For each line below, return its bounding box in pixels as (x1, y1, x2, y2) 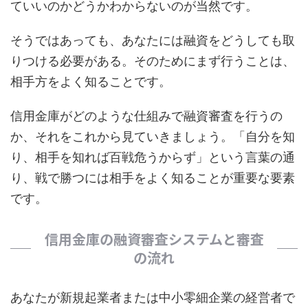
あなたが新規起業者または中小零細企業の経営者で (10, 290, 295, 305)
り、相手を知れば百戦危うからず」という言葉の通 (10, 150, 295, 164)
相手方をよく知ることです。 (10, 74, 171, 89)
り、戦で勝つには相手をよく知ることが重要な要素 (10, 170, 295, 185)
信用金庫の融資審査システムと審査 (44, 229, 264, 249)
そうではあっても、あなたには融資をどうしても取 (10, 33, 295, 47)
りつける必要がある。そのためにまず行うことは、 (10, 54, 295, 68)
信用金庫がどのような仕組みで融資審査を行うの (10, 109, 283, 123)
